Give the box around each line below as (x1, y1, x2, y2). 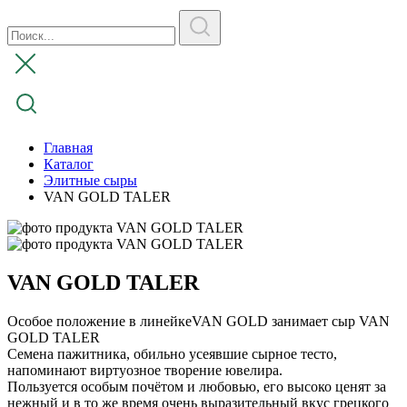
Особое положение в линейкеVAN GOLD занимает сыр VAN (7, 313, 390, 329)
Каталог (44, 156, 94, 172)
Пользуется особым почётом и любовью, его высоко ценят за (7, 378, 386, 394)
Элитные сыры (44, 173, 137, 188)
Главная (44, 140, 93, 155)
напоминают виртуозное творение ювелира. (7, 362, 283, 378)
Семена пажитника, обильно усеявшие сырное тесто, (7, 345, 337, 362)
